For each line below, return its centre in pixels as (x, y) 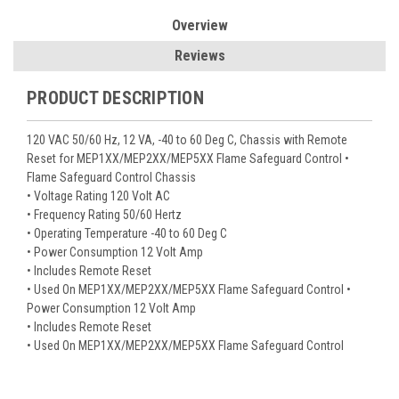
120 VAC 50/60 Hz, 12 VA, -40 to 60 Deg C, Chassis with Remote (187, 139)
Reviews (199, 55)
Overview (199, 25)
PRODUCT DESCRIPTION (115, 98)
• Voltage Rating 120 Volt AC (98, 195)
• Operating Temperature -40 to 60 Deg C (127, 233)
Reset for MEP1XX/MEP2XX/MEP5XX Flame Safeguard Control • (188, 158)
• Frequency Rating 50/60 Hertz (104, 214)
